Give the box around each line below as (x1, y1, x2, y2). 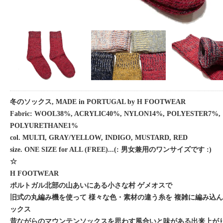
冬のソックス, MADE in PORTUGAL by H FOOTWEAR (10, 98, 186, 106)
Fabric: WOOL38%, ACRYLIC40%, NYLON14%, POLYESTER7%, (10, 110, 221, 117)
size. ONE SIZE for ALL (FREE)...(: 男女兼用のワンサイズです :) (10, 145, 212, 153)
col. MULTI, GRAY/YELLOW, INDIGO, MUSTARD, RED (10, 133, 188, 141)
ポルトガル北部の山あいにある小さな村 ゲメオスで (10, 181, 172, 189)
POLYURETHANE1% (10, 121, 78, 129)
